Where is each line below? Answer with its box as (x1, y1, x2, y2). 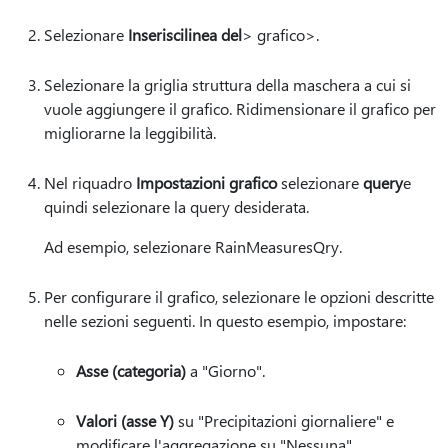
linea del (184, 24, 242, 45)
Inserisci (128, 24, 184, 45)
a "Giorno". (186, 360, 265, 381)
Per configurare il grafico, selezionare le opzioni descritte (44, 286, 434, 307)
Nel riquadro (44, 172, 136, 193)
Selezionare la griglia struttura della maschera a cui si (44, 74, 411, 95)
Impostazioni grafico (136, 172, 281, 193)
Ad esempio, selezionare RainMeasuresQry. (44, 236, 342, 257)
